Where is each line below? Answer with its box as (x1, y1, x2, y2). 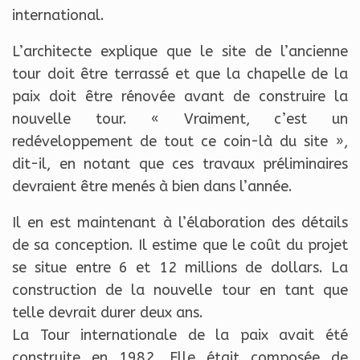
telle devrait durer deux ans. (12, 303, 203, 321)
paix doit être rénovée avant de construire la (12, 87, 348, 105)
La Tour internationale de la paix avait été (12, 325, 348, 344)
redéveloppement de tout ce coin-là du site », (12, 132, 348, 150)
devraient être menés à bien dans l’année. (12, 177, 292, 195)
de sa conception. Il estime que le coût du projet (12, 235, 348, 254)
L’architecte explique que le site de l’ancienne (12, 42, 348, 60)
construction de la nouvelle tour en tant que (12, 280, 348, 299)
